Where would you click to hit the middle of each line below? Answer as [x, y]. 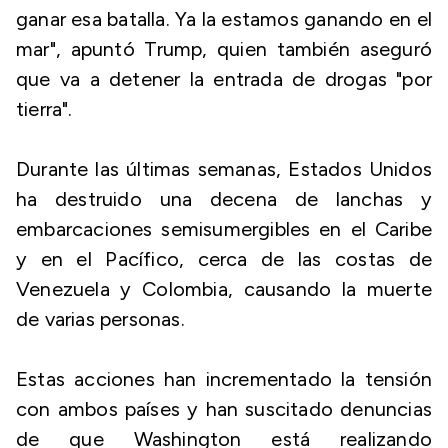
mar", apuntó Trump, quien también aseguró [224, 49]
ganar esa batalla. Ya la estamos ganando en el [224, 19]
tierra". [44, 109]
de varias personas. [100, 319]
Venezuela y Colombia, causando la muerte [224, 289]
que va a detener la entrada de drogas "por [224, 79]
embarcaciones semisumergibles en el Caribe [224, 229]
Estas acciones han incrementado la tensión [224, 379]
